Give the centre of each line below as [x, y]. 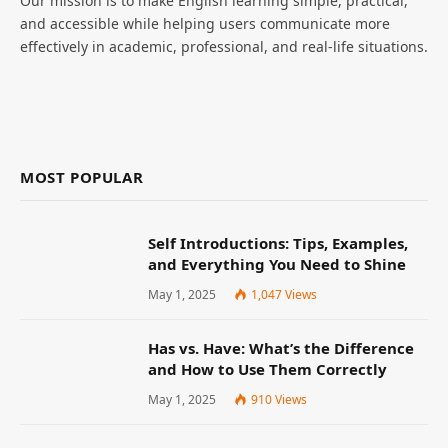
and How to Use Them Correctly [267, 369]
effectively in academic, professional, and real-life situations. [224, 47]
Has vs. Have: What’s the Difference [281, 348]
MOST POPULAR [82, 177]
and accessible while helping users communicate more [205, 24]
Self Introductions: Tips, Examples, [278, 243]
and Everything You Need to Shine [277, 264]
